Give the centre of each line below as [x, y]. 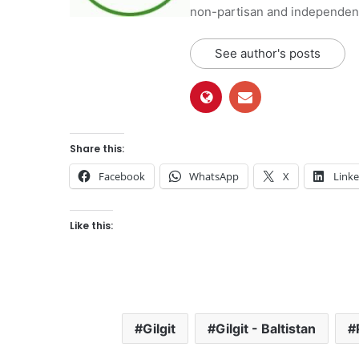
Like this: [91, 225]
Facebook [122, 176]
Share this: [97, 148]
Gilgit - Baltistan [265, 328]
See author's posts [268, 53]
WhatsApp [214, 176]
